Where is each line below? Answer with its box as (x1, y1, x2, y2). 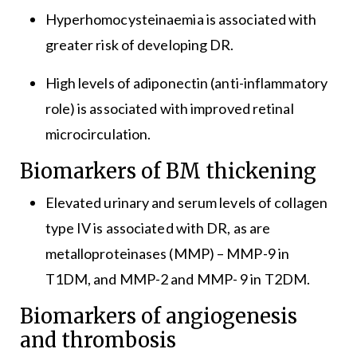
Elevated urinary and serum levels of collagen (45, 194, 328, 212)
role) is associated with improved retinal (45, 100, 294, 118)
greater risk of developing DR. (45, 36, 234, 54)
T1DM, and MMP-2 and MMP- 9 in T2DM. (45, 270, 311, 288)
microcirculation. (45, 125, 151, 143)
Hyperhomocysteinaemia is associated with (45, 10, 317, 29)
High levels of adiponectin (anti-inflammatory (45, 74, 328, 92)
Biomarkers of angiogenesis (19, 304, 297, 330)
